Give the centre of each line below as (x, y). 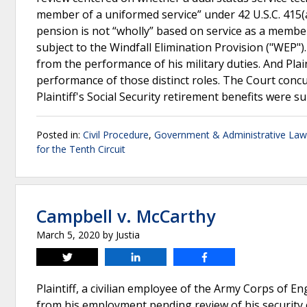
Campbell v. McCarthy (126, 216)
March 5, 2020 (68, 235)
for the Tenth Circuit (81, 149)
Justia (128, 235)
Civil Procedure (116, 135)
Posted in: (60, 135)
